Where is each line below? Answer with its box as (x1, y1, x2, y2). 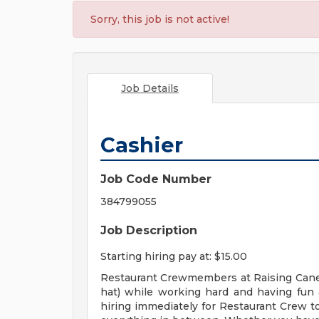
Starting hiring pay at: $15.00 (100, 250, 247, 263)
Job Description (100, 224, 197, 237)
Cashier (100, 132, 183, 157)
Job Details (120, 82, 179, 95)
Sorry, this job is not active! (90, 13, 229, 26)
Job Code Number (100, 172, 211, 186)
